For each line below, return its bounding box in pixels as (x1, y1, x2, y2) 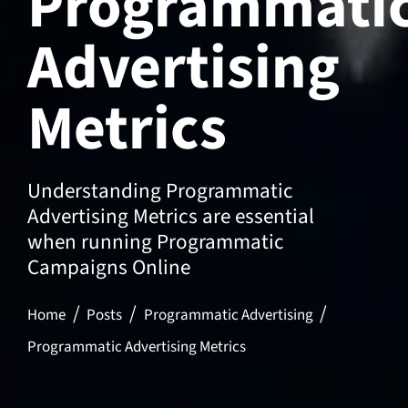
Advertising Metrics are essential (27, 201, 314, 232)
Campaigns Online (27, 252, 190, 283)
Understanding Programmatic (27, 176, 293, 207)
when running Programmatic (27, 227, 284, 258)
